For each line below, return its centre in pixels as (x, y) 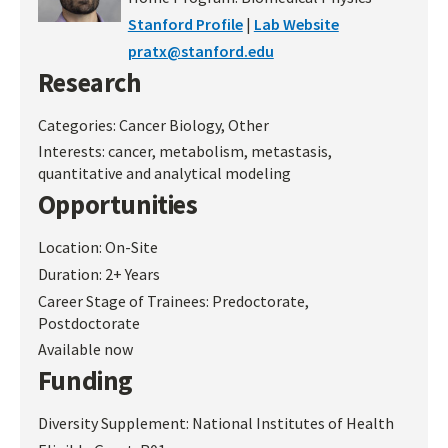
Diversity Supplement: (114, 423)
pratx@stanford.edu (200, 50)
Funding (85, 381)
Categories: (78, 124)
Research (89, 82)
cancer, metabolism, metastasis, (219, 151)
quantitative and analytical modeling (164, 173)
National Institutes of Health (292, 423)
